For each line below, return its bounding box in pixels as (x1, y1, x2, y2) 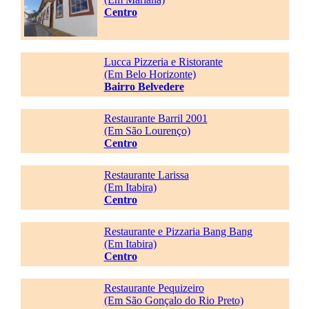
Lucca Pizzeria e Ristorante (103, 56, 223, 68)
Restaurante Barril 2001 (103, 112, 208, 124)
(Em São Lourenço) (103, 125, 190, 137)
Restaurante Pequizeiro (103, 282, 204, 294)
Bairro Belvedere (103, 81, 184, 92)
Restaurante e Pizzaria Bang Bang (103, 226, 252, 237)
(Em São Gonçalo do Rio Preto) (103, 295, 243, 306)
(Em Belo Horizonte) (103, 68, 196, 80)
